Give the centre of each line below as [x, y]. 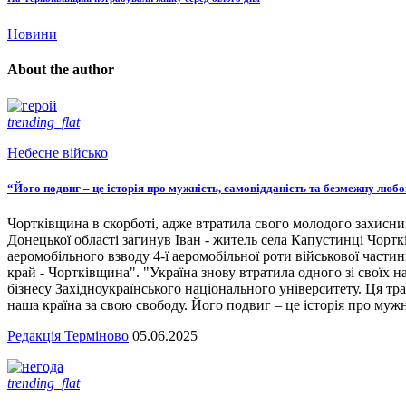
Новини [32, 34]
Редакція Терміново [68, 336]
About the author [61, 70]
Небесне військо [58, 152]
